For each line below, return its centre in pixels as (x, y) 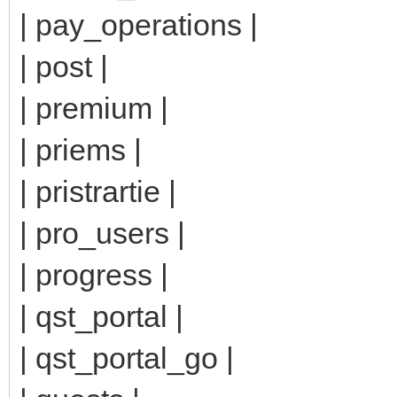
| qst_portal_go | (127, 358)
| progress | (94, 274)
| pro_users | (102, 233)
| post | (64, 66)
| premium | (94, 108)
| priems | (81, 149)
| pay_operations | (139, 24)
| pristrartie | (98, 191)
